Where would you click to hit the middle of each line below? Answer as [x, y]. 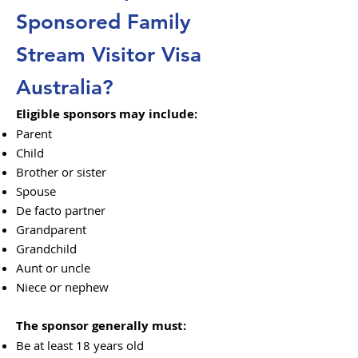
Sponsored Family [103, 22]
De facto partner [61, 210]
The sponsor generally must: [101, 326]
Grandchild [46, 249]
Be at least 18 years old [80, 345]
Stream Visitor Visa [109, 55]
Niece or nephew [62, 287]
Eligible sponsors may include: [107, 114]
